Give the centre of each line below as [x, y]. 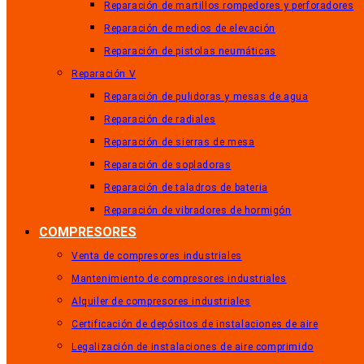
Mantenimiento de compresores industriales [179, 279]
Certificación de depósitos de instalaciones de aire [195, 324]
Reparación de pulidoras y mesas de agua [206, 97]
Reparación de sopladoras [168, 165]
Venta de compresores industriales [157, 256]
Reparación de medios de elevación [190, 28]
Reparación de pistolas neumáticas [190, 51]
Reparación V [104, 74]
